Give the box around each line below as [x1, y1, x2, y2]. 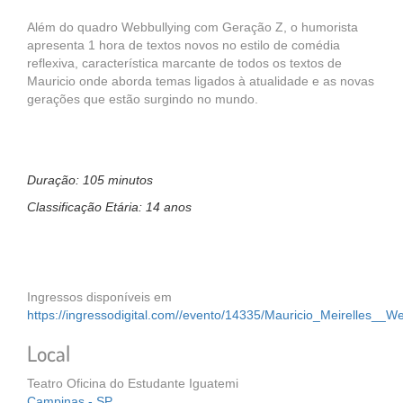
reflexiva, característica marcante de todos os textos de [27, 56, 342, 70]
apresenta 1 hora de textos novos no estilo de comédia [27, 38, 340, 52]
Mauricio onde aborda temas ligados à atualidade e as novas [27, 74, 374, 88]
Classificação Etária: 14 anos [27, 200, 192, 214]
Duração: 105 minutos [27, 173, 153, 187]
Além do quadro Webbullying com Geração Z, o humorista [27, 20, 358, 34]
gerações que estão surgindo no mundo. [27, 92, 258, 106]
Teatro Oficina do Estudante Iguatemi [27, 376, 238, 390]
